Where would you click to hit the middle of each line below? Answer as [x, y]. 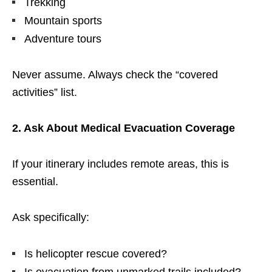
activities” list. [45, 92]
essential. [35, 181]
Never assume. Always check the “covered [115, 74]
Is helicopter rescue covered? [96, 253]
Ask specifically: [51, 217]
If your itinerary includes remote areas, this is [121, 164]
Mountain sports [63, 20]
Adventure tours [63, 39]
